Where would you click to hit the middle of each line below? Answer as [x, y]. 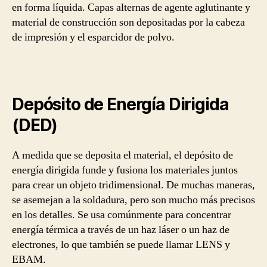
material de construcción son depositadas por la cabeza [128, 22]
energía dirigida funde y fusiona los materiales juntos [125, 170]
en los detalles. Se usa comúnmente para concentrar [122, 215]
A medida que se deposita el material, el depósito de [122, 155]
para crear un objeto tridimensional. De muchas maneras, [133, 185]
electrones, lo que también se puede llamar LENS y [121, 244]
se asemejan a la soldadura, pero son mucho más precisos [133, 200]
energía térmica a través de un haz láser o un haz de [121, 229]
